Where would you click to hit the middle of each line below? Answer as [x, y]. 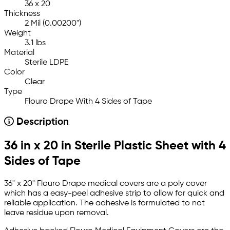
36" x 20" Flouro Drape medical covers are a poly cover [106, 184]
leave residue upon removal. [56, 213]
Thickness [22, 14]
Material [19, 53]
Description [41, 122]
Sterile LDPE [46, 62]
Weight [17, 33]
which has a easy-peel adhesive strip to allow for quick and [114, 193]
